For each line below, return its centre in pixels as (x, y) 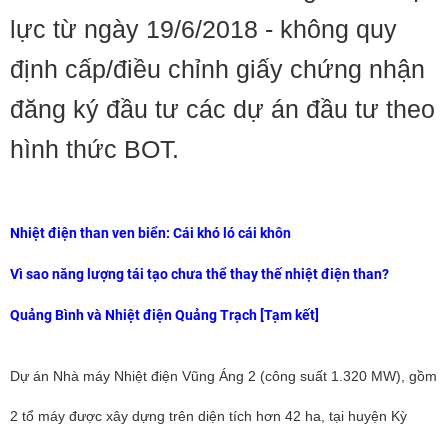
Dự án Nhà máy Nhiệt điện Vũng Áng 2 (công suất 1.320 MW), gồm (223, 376)
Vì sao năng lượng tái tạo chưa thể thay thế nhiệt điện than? (199, 274)
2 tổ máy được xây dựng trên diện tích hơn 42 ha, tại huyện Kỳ (208, 416)
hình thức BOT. (94, 149)
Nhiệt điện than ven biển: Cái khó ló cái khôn (150, 233)
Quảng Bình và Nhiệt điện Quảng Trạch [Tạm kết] (164, 315)
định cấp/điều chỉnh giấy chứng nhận (217, 69)
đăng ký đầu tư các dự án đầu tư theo (222, 109)
